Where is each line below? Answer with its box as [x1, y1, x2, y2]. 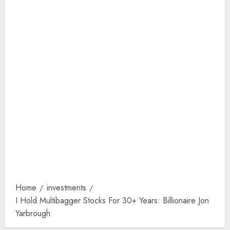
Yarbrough [15, 207, 50, 219]
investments [47, 182, 86, 194]
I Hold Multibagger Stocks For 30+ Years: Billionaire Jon [15, 195, 209, 206]
